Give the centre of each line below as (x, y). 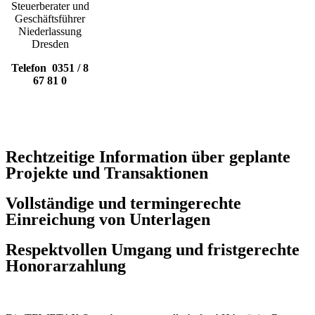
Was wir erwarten (157, 117)
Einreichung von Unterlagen (108, 219)
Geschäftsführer (50, 18)
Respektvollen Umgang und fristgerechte (153, 249)
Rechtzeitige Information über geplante (148, 156)
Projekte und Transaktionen (107, 173)
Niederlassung (50, 31)
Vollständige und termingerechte (123, 203)
